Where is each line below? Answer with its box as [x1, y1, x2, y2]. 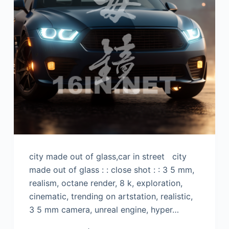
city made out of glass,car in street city [29, 151, 187, 162]
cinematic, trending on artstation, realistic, [29, 191, 193, 202]
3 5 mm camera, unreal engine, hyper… [29, 204, 179, 215]
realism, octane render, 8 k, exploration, [29, 178, 182, 189]
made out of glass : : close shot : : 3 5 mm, [29, 165, 194, 175]
